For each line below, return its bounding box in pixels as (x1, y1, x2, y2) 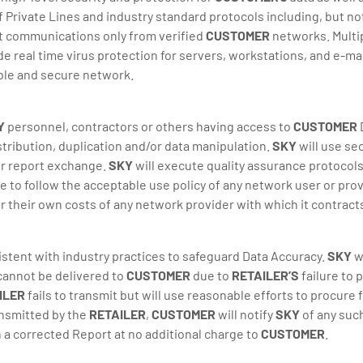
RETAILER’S (232, 267, 299, 283)
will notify (216, 306, 275, 322)
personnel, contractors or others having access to (5, 118, 293, 134)
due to (190, 267, 232, 283)
